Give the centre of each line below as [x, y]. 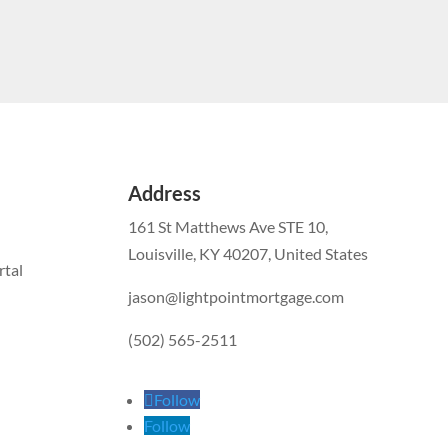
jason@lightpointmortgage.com [236, 297]
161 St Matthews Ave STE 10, [228, 227]
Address [165, 193]
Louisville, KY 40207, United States [248, 254]
